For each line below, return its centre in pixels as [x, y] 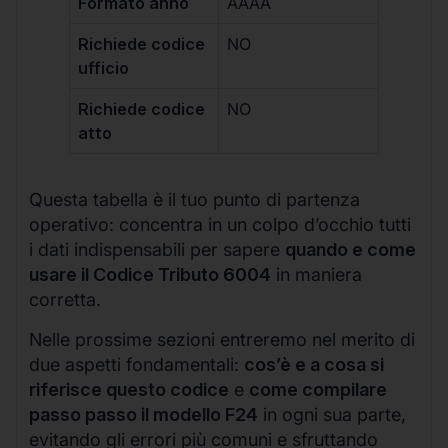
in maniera [316, 275]
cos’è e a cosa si [314, 364]
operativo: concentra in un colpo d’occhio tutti [220, 225]
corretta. [65, 300]
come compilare [318, 389]
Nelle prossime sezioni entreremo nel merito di [222, 339]
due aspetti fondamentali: [136, 364]
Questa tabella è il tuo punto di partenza [194, 200]
